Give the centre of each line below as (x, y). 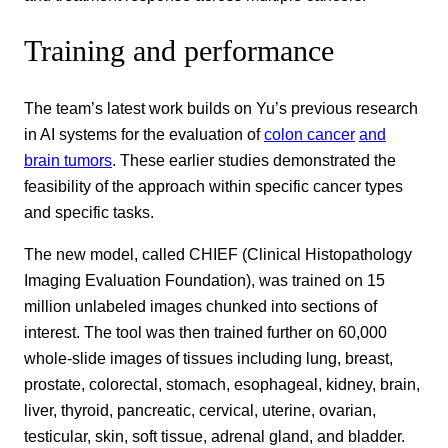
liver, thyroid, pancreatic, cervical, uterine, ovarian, (200, 409)
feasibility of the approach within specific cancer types (213, 185)
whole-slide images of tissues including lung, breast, (208, 357)
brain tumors (68, 159)
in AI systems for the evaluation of (144, 133)
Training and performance (183, 51)
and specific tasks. (89, 211)
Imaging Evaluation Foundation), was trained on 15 (204, 279)
